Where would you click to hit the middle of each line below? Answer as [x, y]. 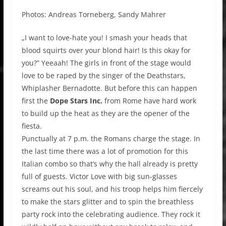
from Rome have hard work [150, 100]
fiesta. [32, 126]
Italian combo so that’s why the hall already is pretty [109, 163]
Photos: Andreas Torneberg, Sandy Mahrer [94, 14]
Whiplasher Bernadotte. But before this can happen [109, 88]
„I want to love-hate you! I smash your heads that [104, 37]
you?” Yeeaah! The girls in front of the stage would [106, 63]
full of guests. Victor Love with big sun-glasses [99, 176]
